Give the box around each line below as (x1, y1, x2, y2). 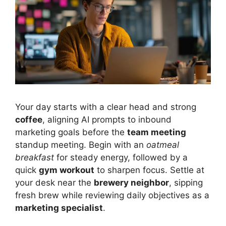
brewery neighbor (94, 177, 169, 188)
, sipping (169, 177, 203, 188)
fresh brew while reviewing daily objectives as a (15, 190, 209, 200)
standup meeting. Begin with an (15, 139, 146, 150)
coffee (15, 114, 42, 125)
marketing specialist (15, 202, 103, 213)
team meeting (127, 127, 186, 137)
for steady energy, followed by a (54, 152, 188, 162)
